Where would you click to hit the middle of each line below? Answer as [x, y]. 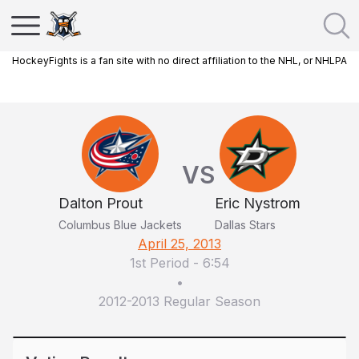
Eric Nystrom [258, 203]
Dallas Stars [245, 225]
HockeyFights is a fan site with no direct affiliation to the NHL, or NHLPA [179, 61]
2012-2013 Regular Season [179, 301]
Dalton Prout [101, 203]
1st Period [159, 263]
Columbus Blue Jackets [120, 225]
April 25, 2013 [179, 244]
